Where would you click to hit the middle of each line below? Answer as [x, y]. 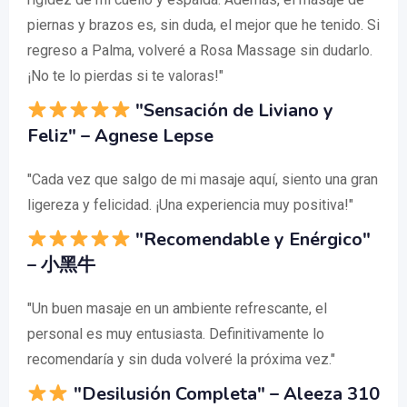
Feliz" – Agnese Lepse [120, 136]
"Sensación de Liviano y [232, 111]
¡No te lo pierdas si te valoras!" [125, 76]
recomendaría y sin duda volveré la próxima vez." [181, 360]
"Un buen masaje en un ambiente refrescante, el [177, 309]
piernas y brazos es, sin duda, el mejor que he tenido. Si [203, 25]
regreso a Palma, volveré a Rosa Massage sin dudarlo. [200, 51]
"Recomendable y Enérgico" [250, 240]
